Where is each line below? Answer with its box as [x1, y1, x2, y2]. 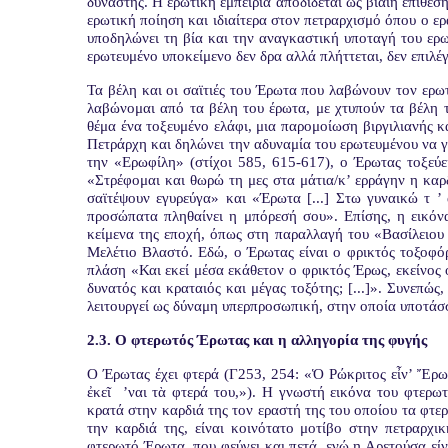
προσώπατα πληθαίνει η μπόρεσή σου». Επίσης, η [87, 208, 412, 224]
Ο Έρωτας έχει [87, 366, 178, 382]
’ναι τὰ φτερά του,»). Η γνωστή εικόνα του [122, 384, 404, 400]
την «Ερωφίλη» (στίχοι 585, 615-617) [87, 154, 331, 170]
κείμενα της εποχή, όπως [87, 226, 248, 242]
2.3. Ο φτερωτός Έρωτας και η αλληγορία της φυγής [87, 332, 427, 348]
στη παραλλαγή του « [247, 226, 382, 242]
